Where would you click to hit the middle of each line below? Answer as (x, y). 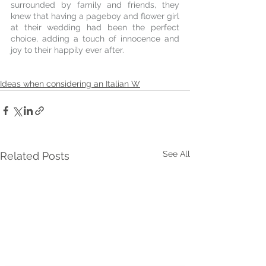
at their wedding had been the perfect (95, 27)
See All (176, 154)
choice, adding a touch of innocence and (95, 39)
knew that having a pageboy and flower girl (95, 16)
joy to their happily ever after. (67, 50)
